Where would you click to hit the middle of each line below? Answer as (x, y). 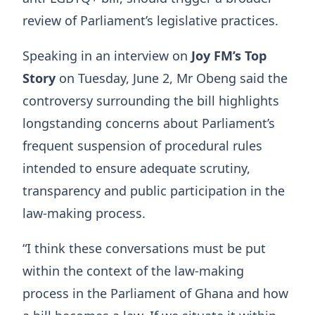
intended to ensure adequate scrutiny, (136, 168)
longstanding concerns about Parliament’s (149, 123)
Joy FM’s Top (229, 56)
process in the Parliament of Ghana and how (155, 294)
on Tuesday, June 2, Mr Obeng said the (172, 78)
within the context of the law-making (133, 271)
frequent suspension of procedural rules (142, 146)
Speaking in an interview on (107, 56)
